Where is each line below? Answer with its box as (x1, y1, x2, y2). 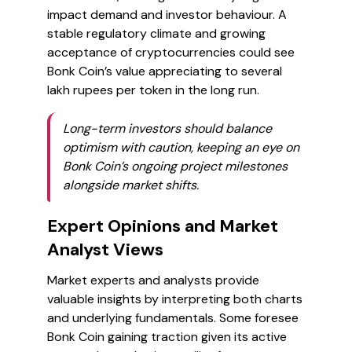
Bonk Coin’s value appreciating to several (47, 63, 282, 79)
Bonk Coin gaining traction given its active (47, 328, 287, 345)
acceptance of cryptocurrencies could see (47, 44, 295, 60)
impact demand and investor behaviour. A (47, 6, 287, 23)
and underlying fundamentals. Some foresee (47, 310, 299, 326)
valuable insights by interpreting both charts (47, 291, 302, 307)
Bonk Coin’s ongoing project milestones (63, 158, 288, 174)
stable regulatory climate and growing (47, 25, 266, 42)
